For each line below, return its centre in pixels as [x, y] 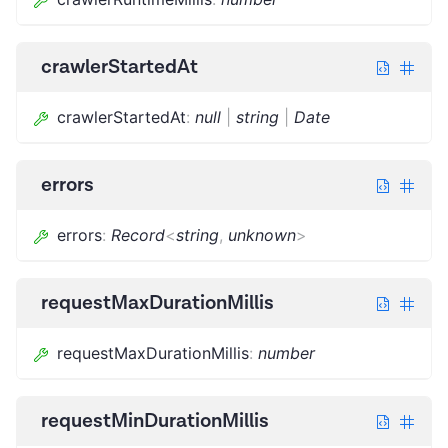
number [286, 352]
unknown [262, 234]
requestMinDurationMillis [155, 420]
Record [138, 234]
